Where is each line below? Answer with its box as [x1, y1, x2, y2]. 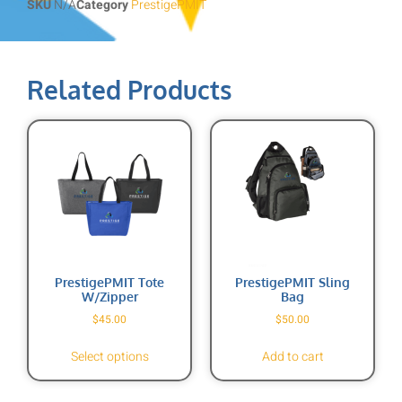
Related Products [27, 74, 232, 107]
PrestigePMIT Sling [235, 275, 350, 291]
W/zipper [81, 289, 138, 305]
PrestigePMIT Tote [55, 275, 164, 291]
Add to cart [261, 347, 324, 367]
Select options [70, 347, 149, 367]
